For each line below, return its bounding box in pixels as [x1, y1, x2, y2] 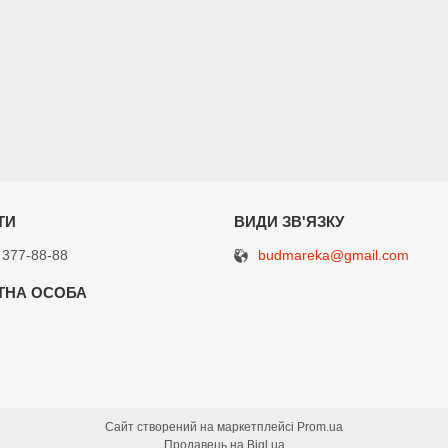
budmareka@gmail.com [257, 247, 409, 264]
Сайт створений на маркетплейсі [105, 420, 297, 435]
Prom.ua [297, 420, 343, 435]
